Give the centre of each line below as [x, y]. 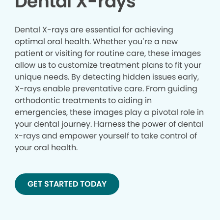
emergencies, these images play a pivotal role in [109, 112]
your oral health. [46, 148]
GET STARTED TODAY [67, 184]
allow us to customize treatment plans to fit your [108, 65]
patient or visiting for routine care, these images [108, 54]
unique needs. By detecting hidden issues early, [107, 77]
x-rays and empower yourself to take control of [106, 136]
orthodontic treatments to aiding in [83, 101]
